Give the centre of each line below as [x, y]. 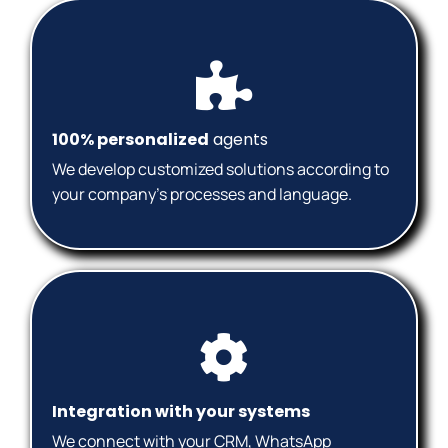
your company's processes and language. [202, 194]
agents [238, 140]
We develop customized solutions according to [220, 169]
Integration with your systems [181, 411]
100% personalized [130, 140]
